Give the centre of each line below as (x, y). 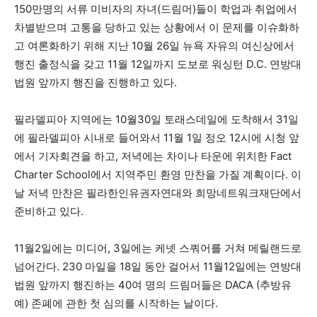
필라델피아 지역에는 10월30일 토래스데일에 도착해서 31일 (156, 119)
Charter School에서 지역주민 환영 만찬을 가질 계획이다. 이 (158, 174)
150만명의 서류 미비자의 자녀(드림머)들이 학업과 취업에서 (156, 9)
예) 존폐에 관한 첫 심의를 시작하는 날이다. (116, 303)
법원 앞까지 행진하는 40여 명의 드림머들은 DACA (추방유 (153, 285)
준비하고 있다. (49, 211)
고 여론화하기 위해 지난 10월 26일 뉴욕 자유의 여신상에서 (154, 46)
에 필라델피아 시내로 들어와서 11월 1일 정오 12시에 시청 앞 (157, 138)
